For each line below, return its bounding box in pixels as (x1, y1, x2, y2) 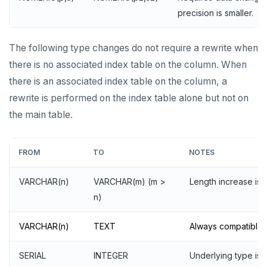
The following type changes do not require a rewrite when (9, 42, 258, 54)
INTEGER (94, 250, 128, 261)
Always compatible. (190, 221, 265, 232)
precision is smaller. (178, 8, 253, 18)
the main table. (9, 109, 73, 121)
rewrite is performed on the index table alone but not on (9, 92, 249, 104)
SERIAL (19, 250, 46, 261)
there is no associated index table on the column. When (9, 59, 247, 71)
